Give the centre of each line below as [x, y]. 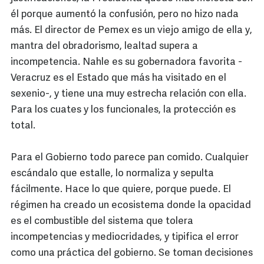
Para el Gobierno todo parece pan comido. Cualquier [130, 158]
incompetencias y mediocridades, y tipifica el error [125, 237]
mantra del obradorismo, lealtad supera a [104, 47]
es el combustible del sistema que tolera [102, 222]
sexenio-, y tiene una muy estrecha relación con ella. [128, 94]
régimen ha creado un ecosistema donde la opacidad [131, 206]
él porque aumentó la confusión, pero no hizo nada [125, 15]
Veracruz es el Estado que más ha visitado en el [118, 78]
